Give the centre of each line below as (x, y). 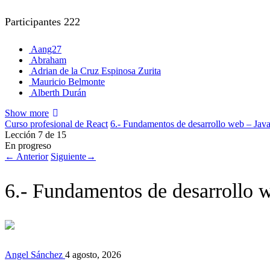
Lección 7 (25, 134)
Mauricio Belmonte (68, 81)
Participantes (34, 21)
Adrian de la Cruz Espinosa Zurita (96, 71)
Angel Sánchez (35, 254)
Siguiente (68, 156)
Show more (27, 113)
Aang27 (46, 49)
